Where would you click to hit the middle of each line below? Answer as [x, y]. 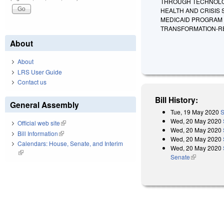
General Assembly [44, 105]
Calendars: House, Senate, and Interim [70, 143]
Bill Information [38, 133]
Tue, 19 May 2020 [195, 111]
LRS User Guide [40, 71]
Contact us [32, 82]
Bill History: [177, 99]
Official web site [39, 123]
